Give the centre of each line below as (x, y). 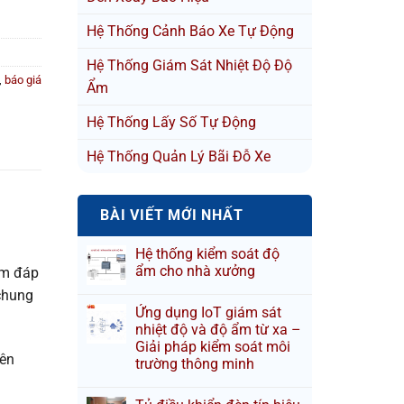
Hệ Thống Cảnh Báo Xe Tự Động (190, 31)
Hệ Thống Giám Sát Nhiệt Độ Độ (189, 65)
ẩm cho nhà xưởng (195, 271)
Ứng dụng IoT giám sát (208, 312)
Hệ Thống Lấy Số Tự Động (171, 122)
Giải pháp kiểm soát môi (213, 347)
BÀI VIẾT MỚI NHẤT (172, 215)
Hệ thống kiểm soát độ (207, 254)
